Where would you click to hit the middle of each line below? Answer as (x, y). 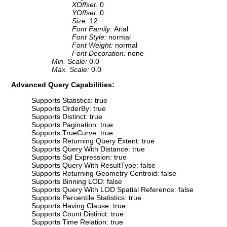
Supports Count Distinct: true (78, 214)
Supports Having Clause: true (79, 205)
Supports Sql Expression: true (79, 157)
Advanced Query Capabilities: (63, 85)
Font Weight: (93, 45)
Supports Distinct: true (67, 116)
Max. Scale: (71, 70)
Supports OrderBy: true (69, 108)
